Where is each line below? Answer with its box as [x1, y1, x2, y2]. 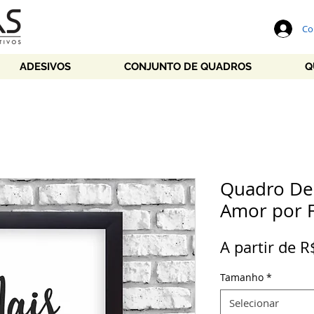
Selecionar [229, 296, 279, 310]
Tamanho [220, 271, 264, 284]
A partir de [220, 237, 300, 257]
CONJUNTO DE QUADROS [124, 60, 252, 73]
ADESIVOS [20, 60, 71, 73]
